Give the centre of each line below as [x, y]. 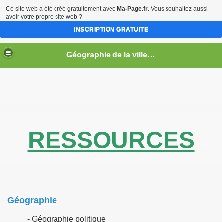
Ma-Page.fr [132, 9]
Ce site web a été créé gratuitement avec [61, 9]
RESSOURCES [111, 140]
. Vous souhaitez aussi [178, 9]
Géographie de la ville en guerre [151, 55]
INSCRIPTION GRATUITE [111, 29]
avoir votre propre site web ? [44, 17]
